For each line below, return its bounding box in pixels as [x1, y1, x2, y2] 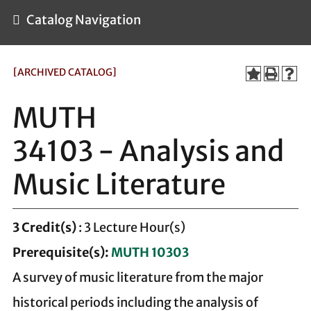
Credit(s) [22, 219, 76, 235]
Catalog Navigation [26, 12, 141, 28]
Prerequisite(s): [12, 244, 109, 260]
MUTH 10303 [111, 244, 189, 260]
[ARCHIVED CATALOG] [13, 66, 117, 78]
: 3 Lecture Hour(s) [76, 219, 185, 235]
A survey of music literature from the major [12, 269, 263, 285]
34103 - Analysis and [12, 134, 284, 169]
